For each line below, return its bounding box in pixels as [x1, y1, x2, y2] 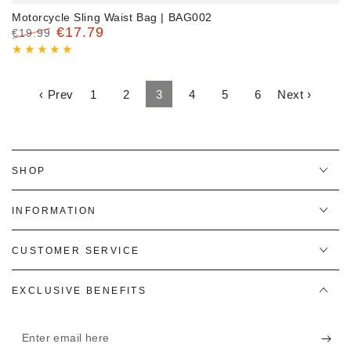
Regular [12, 42, 56, 54]
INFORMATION [12, 205, 97, 216]
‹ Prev [39, 87, 74, 101]
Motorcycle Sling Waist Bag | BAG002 [12, 11, 212, 24]
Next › [277, 87, 312, 101]
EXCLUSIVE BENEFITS [12, 285, 147, 296]
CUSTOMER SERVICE [12, 245, 140, 256]
